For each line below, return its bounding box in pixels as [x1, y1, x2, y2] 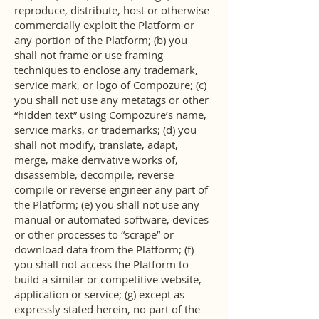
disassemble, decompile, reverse [14, 167, 174, 182]
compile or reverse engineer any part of [14, 182, 208, 197]
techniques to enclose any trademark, [14, 63, 198, 77]
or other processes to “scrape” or [14, 227, 174, 241]
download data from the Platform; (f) [14, 242, 194, 256]
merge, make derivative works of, [14, 152, 178, 167]
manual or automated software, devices [14, 212, 209, 226]
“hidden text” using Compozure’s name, [14, 108, 206, 122]
